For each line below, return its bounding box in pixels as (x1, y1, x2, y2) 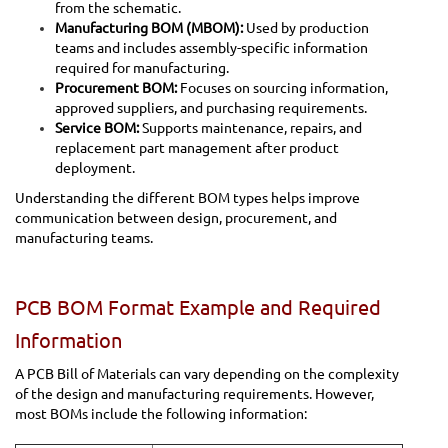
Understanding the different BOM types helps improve (15, 189, 360, 206)
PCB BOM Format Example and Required (15, 295, 381, 319)
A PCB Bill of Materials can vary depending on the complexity (15, 365, 399, 382)
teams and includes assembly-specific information (55, 39, 368, 56)
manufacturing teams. (15, 229, 153, 246)
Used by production (243, 19, 369, 36)
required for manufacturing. (55, 59, 229, 76)
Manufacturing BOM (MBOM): (55, 19, 243, 36)
